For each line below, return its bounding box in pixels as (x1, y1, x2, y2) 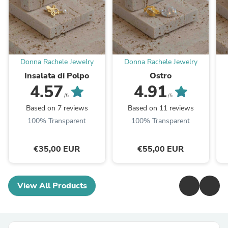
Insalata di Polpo (24, 70, 90, 82)
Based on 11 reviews (127, 103, 194, 113)
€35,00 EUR (34, 144, 80, 155)
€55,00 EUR (137, 144, 184, 155)
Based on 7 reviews (25, 103, 88, 113)
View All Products (17, 180, 87, 192)
